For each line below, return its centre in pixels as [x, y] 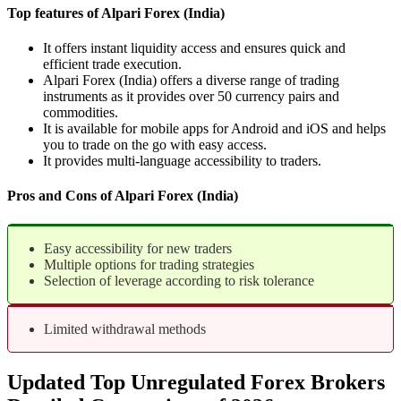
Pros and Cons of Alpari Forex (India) [123, 196]
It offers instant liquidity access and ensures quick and [194, 48]
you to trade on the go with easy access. [155, 145]
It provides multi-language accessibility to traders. [182, 161]
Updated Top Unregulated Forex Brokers [196, 382]
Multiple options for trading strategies [149, 264]
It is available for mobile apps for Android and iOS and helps [214, 129]
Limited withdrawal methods [125, 328]
